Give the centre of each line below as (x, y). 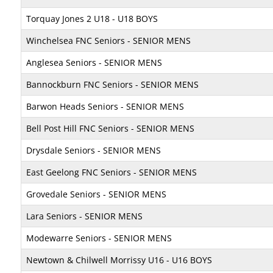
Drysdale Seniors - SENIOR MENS (94, 150)
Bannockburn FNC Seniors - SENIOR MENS (112, 84)
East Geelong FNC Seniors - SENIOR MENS (112, 172)
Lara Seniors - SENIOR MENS (84, 216)
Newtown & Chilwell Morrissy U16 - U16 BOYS (119, 260)
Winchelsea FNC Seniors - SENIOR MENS (108, 41)
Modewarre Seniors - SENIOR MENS (99, 238)
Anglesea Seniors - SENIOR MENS (94, 62)
